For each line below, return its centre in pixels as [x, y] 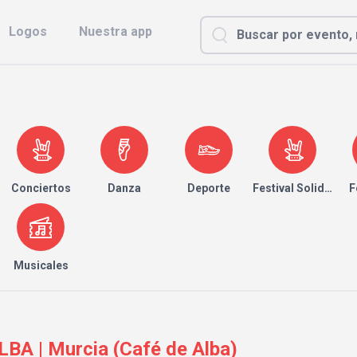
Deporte [208, 188]
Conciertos [41, 188]
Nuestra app [116, 31]
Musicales [41, 265]
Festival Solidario [299, 188]
